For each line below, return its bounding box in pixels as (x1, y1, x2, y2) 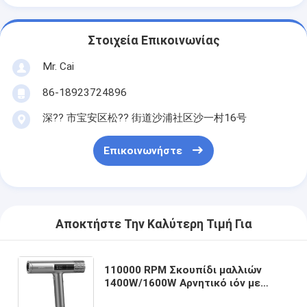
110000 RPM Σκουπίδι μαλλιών (104, 263, 262, 276)
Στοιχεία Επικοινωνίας (87, 34, 220, 48)
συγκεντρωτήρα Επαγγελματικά (104, 289, 267, 302)
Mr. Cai (42, 60, 74, 73)
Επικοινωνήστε (103, 145, 182, 158)
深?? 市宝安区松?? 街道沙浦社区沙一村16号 (42, 111, 247, 124)
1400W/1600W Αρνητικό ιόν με (104, 276, 261, 289)
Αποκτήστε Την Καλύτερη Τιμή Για (55, 217, 252, 232)
